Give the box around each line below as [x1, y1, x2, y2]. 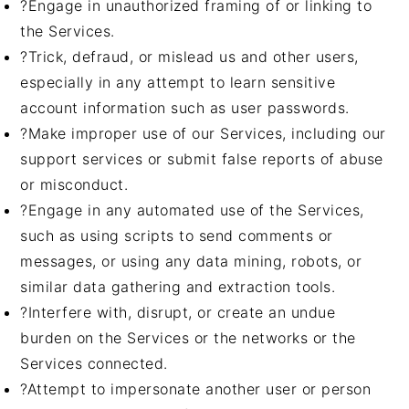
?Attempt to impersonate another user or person [20, 380, 372, 398]
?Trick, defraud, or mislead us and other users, [20, 47, 359, 66]
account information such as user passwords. [20, 99, 350, 117]
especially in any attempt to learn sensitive [20, 73, 336, 91]
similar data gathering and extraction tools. [20, 278, 336, 296]
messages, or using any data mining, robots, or [20, 252, 362, 270]
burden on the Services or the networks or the [20, 329, 356, 347]
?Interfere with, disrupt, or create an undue [20, 303, 336, 321]
